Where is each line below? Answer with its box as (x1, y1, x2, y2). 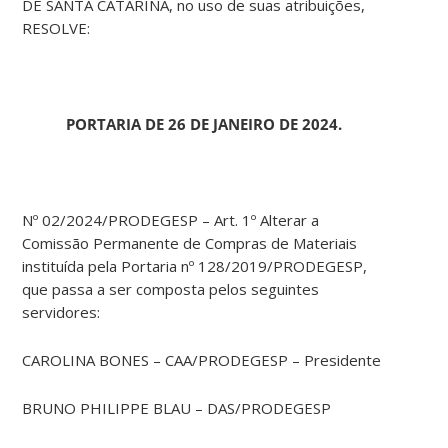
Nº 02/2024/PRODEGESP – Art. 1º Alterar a (22, 210, 320, 231)
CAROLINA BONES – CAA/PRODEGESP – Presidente (22, 350, 382, 371)
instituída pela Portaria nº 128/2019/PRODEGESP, (22, 256, 368, 277)
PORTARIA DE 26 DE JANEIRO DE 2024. (65, 114, 342, 135)
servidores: (22, 302, 101, 323)
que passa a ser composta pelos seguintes (22, 279, 320, 300)
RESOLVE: (22, 18, 91, 39)
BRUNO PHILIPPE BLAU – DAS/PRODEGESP (22, 398, 332, 419)
